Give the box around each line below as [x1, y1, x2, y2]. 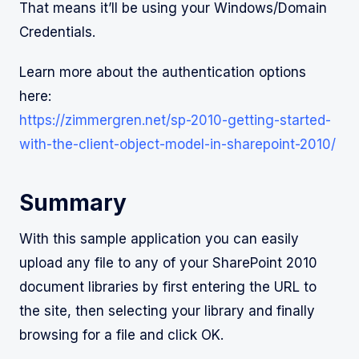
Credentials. [19, 24, 95, 41]
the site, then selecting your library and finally [19, 303, 315, 320]
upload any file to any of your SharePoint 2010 [19, 255, 317, 272]
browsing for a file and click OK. [19, 327, 224, 344]
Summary [19, 189, 127, 217]
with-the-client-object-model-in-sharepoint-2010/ [19, 136, 336, 153]
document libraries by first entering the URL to [19, 279, 317, 296]
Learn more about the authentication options [19, 64, 306, 81]
